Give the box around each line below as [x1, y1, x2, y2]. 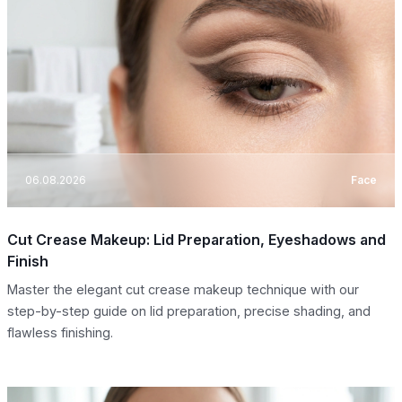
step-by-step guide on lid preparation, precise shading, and [7, 302, 371, 319]
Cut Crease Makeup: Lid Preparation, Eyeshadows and [7, 230, 386, 249]
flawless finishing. [7, 324, 113, 340]
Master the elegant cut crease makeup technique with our [7, 281, 359, 297]
